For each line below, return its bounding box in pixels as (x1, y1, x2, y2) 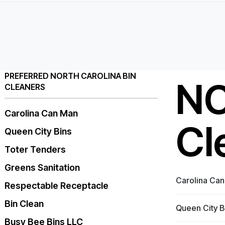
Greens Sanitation (5, 162, 80, 173)
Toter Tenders (5, 144, 66, 155)
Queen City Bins (5, 126, 72, 137)
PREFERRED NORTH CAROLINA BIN (5, 71, 136, 81)
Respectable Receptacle (5, 180, 108, 191)
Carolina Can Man (5, 107, 78, 119)
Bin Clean (5, 198, 44, 209)
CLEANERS (5, 82, 45, 92)
